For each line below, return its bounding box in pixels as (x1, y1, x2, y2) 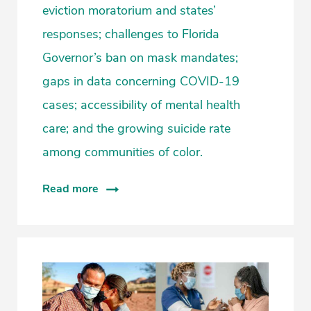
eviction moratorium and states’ (42, 2, 216, 19)
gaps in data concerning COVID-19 (42, 73, 239, 90)
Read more (42, 181, 99, 196)
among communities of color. (42, 144, 203, 160)
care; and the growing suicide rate (42, 120, 230, 137)
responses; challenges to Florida (42, 26, 219, 42)
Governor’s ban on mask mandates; (42, 49, 238, 66)
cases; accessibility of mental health (42, 96, 240, 113)
